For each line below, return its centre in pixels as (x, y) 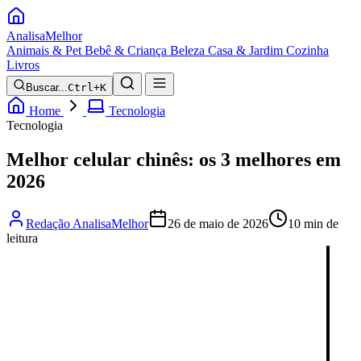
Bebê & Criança (126, 50)
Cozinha (307, 50)
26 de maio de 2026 (218, 223)
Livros (23, 65)
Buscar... (47, 87)
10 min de (313, 223)
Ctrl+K (87, 87)
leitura (22, 238)
